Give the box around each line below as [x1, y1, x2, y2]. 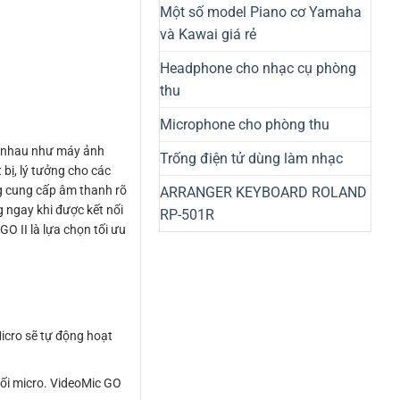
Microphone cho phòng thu [160, 115, 329, 133]
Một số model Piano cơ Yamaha [160, 3, 362, 21]
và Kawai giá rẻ [160, 25, 256, 43]
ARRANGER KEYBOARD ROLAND [160, 183, 367, 201]
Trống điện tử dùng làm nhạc [160, 149, 343, 167]
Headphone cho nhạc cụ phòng [160, 59, 356, 77]
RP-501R [160, 205, 214, 223]
